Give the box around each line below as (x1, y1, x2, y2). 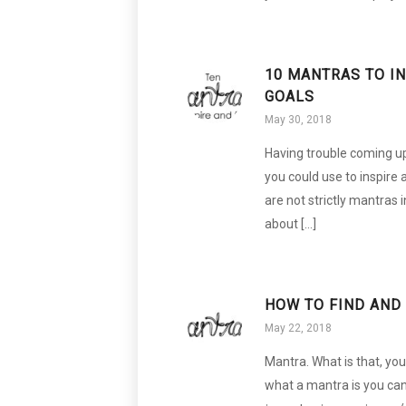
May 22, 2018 (265, 321, 332, 334)
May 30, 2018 (265, 112, 332, 126)
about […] (265, 216, 316, 231)
